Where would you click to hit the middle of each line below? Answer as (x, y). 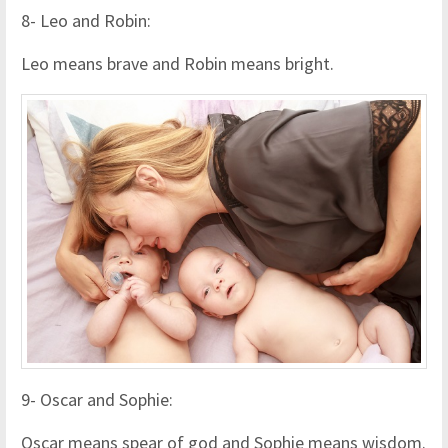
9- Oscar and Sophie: (97, 399)
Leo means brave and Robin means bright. (177, 64)
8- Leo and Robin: (86, 21)
